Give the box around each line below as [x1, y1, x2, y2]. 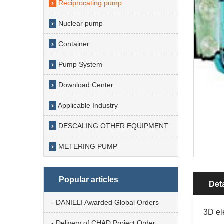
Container [56, 40, 89, 48]
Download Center [56, 81, 113, 89]
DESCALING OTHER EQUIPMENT [56, 122, 168, 130]
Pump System [56, 60, 102, 69]
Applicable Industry [56, 101, 118, 110]
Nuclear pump [56, 19, 103, 28]
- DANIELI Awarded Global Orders [51, 198, 159, 207]
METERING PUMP [56, 142, 117, 151]
